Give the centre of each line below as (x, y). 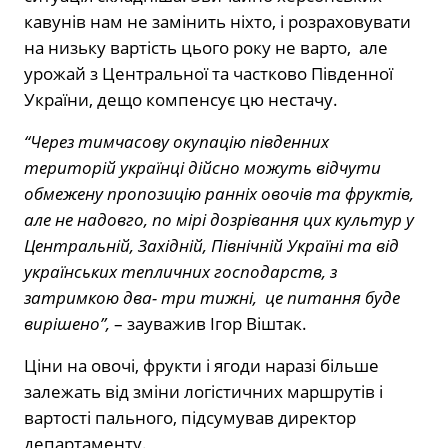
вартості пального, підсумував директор (190, 417)
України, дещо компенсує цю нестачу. (181, 99)
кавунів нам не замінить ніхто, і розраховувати (217, 21)
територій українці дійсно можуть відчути (202, 167)
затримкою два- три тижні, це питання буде (212, 297)
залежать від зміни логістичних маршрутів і (203, 391)
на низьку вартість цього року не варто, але (206, 47)
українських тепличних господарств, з (180, 271)
